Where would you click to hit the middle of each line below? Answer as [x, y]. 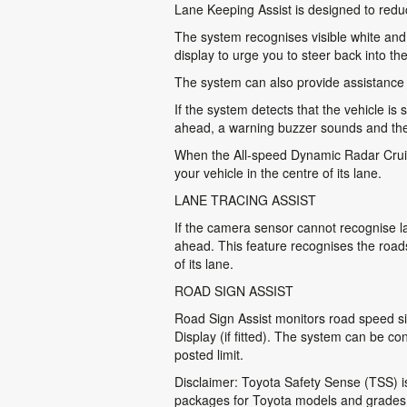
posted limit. [209, 354]
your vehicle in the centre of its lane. [278, 173]
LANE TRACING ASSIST [245, 200]
